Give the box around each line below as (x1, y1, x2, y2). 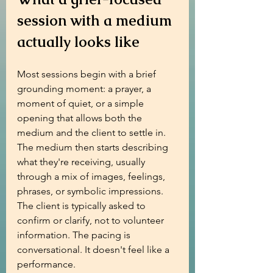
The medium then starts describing (17, 141, 171, 153)
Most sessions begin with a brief (17, 68, 158, 80)
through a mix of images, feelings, (17, 171, 168, 182)
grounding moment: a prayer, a (17, 83, 154, 94)
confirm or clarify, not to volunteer (17, 214, 166, 226)
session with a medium (17, 11, 175, 30)
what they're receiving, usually (17, 156, 147, 168)
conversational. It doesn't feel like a (17, 244, 172, 255)
